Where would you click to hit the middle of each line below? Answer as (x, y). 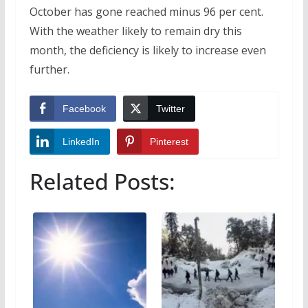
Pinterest (169, 142)
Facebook (84, 109)
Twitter (170, 109)
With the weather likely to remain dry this (135, 31)
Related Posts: (102, 181)
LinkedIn (81, 142)
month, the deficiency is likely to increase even (147, 50)
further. (49, 69)
